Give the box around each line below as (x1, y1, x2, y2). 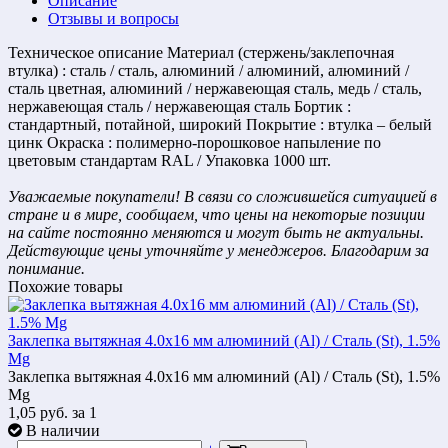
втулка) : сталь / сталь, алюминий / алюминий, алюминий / (8, 61, 409, 79)
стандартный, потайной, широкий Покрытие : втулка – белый (8, 115, 432, 133)
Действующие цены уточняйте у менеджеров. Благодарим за (8, 241, 429, 259)
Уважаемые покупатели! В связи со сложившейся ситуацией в (8, 187, 437, 205)
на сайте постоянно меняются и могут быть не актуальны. (8, 223, 424, 241)
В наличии (26, 421, 100, 439)
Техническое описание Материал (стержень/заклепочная (8, 43, 394, 61)
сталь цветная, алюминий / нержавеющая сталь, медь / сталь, (8, 79, 422, 97)
